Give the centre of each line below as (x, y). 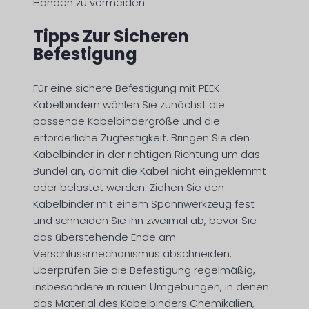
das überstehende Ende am (104, 237)
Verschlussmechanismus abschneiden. (132, 253)
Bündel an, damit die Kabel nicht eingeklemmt (150, 171)
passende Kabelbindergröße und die (127, 121)
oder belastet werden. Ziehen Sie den (129, 187)
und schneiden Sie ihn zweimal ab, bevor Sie (145, 220)
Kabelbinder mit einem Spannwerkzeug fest (144, 204)
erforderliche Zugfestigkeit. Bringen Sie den (141, 138)
